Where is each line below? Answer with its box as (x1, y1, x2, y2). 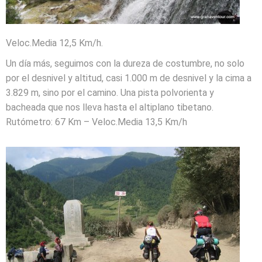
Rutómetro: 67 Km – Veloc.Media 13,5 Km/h (6, 116, 187, 127)
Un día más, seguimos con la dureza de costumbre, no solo (6, 58, 244, 69)
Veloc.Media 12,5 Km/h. (6, 37, 103, 49)
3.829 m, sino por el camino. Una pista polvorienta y (6, 87, 214, 98)
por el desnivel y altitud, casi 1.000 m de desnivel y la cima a (6, 73, 251, 84)
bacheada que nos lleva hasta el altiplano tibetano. (6, 102, 213, 113)
